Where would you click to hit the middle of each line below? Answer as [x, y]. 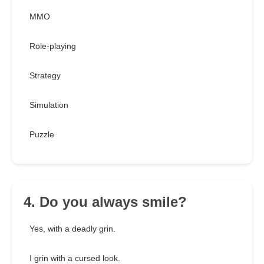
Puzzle [42, 135]
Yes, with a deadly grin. [72, 229]
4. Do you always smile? [105, 202]
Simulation [49, 105]
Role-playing [53, 46]
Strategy [45, 76]
